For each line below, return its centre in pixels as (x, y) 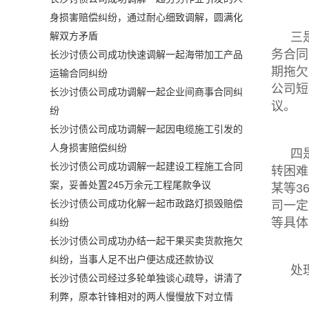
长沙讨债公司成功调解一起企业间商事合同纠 (146, 92)
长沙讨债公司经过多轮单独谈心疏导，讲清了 (146, 278)
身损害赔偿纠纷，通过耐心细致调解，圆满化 (146, 18)
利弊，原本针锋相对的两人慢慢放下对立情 (141, 297)
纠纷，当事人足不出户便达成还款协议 (132, 260)
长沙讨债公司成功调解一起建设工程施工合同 (146, 167)
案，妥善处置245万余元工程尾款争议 (130, 185)
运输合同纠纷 (79, 73)
